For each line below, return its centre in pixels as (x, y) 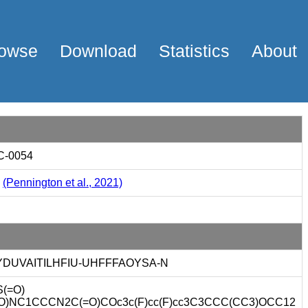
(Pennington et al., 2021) (63, 182)
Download (98, 51)
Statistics (194, 51)
